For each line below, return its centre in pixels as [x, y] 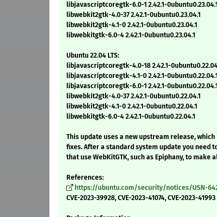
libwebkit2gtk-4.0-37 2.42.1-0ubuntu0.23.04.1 [133, 15]
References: [85, 178]
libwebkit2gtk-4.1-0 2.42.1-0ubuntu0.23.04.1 [132, 25]
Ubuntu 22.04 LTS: [93, 56]
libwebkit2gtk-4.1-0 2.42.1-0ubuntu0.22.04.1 [132, 107]
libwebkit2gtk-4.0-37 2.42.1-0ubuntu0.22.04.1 [133, 96]
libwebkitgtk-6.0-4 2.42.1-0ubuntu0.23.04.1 [131, 35]
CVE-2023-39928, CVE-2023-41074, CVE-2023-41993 [141, 198]
